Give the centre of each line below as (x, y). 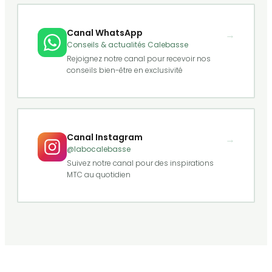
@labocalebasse (98, 149)
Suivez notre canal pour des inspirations (140, 163)
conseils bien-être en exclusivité (124, 70)
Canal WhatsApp (104, 32)
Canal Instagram (104, 137)
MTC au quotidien (98, 174)
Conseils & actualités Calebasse (127, 44)
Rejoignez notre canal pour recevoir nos (138, 58)
